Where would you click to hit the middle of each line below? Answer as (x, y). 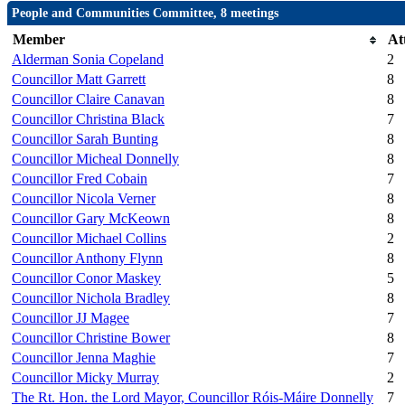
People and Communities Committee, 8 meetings (145, 14)
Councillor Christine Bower (91, 338)
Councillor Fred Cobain (80, 179)
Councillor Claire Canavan (88, 99)
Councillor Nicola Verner (84, 199)
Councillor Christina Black (88, 119)
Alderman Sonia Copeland (88, 60)
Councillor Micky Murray (85, 378)
